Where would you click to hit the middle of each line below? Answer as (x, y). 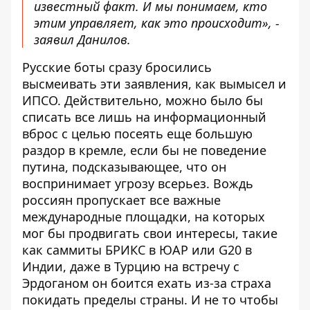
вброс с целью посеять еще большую (137, 134)
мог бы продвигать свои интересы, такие (150, 233)
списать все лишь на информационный (144, 117)
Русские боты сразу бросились (117, 67)
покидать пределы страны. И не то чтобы (150, 300)
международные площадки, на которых (144, 217)
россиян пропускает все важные (121, 200)
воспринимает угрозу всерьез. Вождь (138, 183)
